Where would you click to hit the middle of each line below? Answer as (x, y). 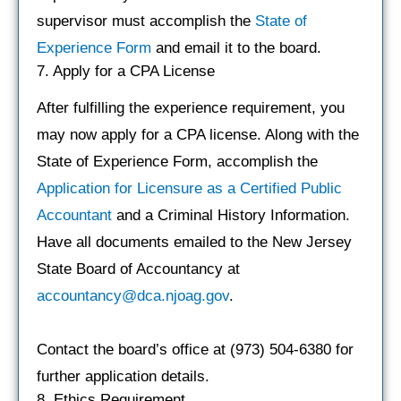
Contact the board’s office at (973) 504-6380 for (195, 349)
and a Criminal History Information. (231, 215)
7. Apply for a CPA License (126, 71)
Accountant (74, 215)
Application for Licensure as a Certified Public (189, 188)
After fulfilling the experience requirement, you (191, 107)
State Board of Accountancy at (138, 269)
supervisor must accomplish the (146, 21)
